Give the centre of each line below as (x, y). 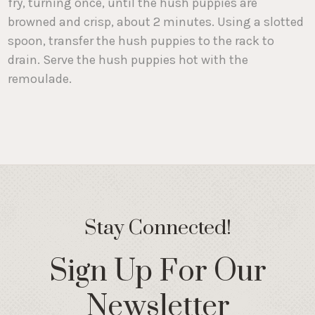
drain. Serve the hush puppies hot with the (128, 59)
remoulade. (40, 78)
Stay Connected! (157, 228)
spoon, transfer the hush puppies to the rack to (141, 40)
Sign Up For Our (157, 272)
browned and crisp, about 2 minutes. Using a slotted (156, 21)
